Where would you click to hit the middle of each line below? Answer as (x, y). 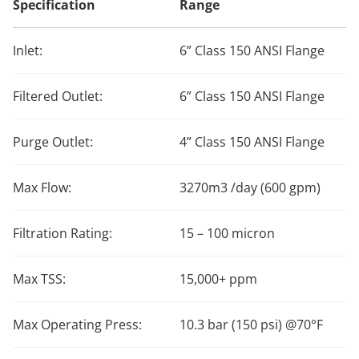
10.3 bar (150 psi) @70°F (251, 324)
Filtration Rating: (63, 233)
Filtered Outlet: (58, 96)
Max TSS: (39, 278)
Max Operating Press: (77, 324)
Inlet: (28, 50)
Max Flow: (42, 187)
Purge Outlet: (53, 141)
